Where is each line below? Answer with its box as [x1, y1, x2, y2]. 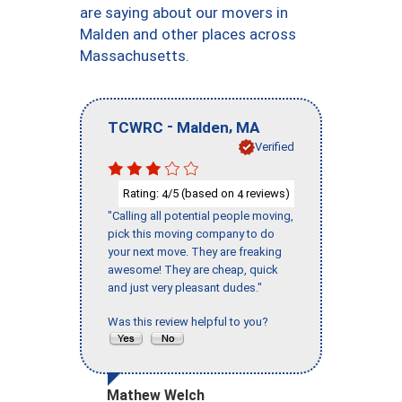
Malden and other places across [80, 25, 296, 43]
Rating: [123, 186, 162, 200]
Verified [255, 139, 294, 153]
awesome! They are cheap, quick [108, 263, 278, 277]
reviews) [243, 186, 290, 200]
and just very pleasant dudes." [108, 281, 262, 295]
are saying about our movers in [80, 4, 288, 22]
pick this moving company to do [108, 227, 275, 241]
